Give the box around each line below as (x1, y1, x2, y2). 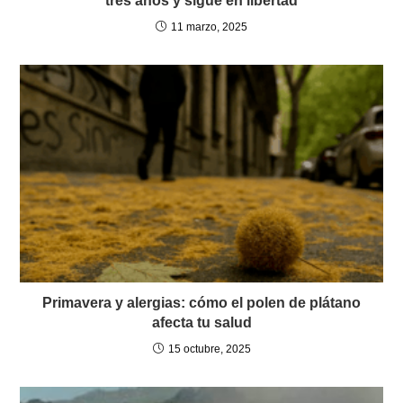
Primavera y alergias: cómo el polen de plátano (42, 295, 361, 310)
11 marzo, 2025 (171, 21, 247, 34)
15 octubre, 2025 (167, 343, 251, 355)
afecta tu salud (151, 315, 252, 330)
